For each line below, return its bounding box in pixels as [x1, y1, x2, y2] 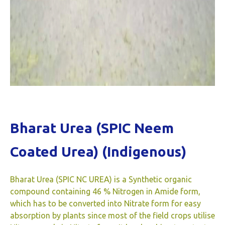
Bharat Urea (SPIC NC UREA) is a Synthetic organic [10, 174, 192, 184]
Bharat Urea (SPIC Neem [10, 120, 174, 136]
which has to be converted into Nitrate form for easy [10, 198, 201, 208]
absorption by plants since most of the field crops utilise [10, 210, 215, 220]
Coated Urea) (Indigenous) [10, 143, 186, 159]
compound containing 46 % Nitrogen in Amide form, [10, 186, 200, 196]
